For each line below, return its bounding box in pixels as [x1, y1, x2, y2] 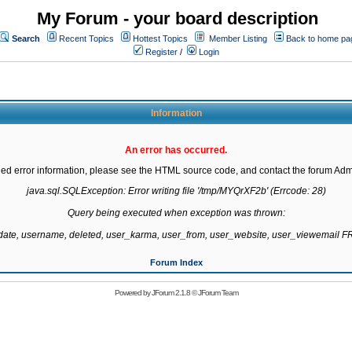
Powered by [114, 288, 152, 297]
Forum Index [149, 258, 203, 267]
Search [12, 34, 40, 43]
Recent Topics [59, 34, 114, 43]
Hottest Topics [133, 34, 188, 43]
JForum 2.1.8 [151, 288, 190, 297]
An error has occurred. [125, 145, 227, 156]
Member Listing [209, 34, 267, 43]
